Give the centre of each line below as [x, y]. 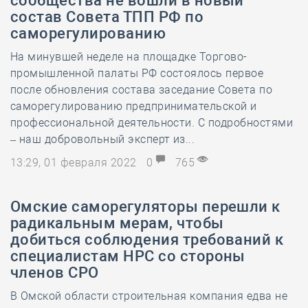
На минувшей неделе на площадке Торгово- [129, 57]
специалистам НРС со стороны [128, 256]
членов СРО [55, 273]
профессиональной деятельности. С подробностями [152, 123]
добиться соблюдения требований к [147, 240]
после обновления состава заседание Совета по [142, 90]
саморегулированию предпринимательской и [134, 106]
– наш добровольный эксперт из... [103, 139]
